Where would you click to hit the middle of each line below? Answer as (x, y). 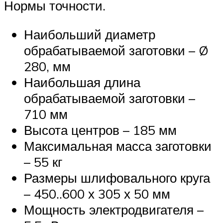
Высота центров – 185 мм (100, 130)
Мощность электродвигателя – (114, 209)
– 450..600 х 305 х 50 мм (97, 193)
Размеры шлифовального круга (117, 177)
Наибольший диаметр (90, 34)
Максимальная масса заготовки (118, 146)
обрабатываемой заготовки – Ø (116, 50)
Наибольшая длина (82, 82)
